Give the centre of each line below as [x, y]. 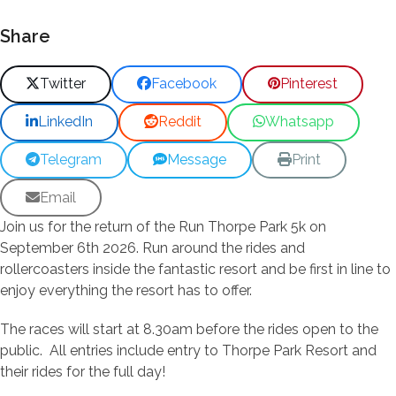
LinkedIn [66, 122]
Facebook [184, 84]
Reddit [180, 122]
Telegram [71, 159]
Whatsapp [300, 122]
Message [197, 159]
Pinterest [308, 84]
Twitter [63, 84]
